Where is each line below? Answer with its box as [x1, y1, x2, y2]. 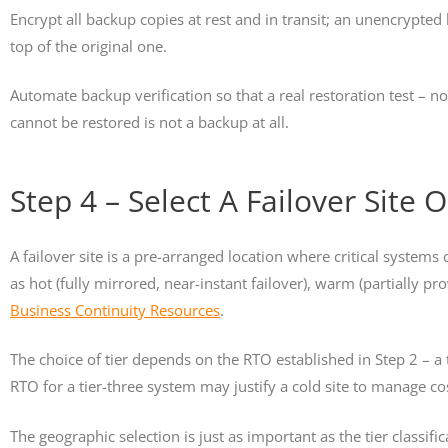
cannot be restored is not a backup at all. [10, 112, 289, 133]
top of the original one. [10, 35, 167, 56]
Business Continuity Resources [10, 299, 220, 320]
